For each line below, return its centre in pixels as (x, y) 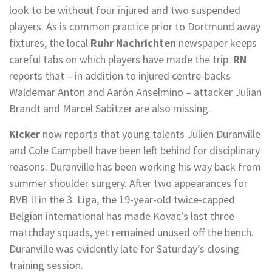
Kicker (25, 134)
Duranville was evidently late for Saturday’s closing (124, 249)
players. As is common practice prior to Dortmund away (135, 26)
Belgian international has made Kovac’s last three (122, 216)
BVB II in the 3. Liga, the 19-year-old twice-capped (122, 199)
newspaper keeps (218, 43)
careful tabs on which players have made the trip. (121, 59)
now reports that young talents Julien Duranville (150, 134)
